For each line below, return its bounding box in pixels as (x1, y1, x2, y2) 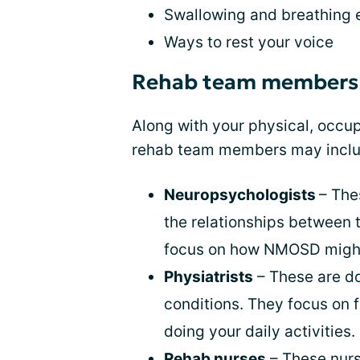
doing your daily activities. (164, 322, 355, 341)
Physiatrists (164, 268, 253, 286)
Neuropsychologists (164, 186, 319, 204)
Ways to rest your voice (164, 33, 333, 51)
